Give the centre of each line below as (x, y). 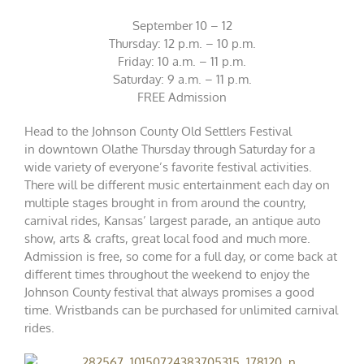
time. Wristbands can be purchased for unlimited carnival (181, 310)
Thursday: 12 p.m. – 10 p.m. (182, 44)
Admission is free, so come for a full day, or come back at (181, 257)
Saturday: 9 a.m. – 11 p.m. (182, 80)
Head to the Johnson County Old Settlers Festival (158, 132)
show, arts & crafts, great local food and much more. (167, 239)
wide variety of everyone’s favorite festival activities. (168, 167)
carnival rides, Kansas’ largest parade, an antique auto (173, 221)
